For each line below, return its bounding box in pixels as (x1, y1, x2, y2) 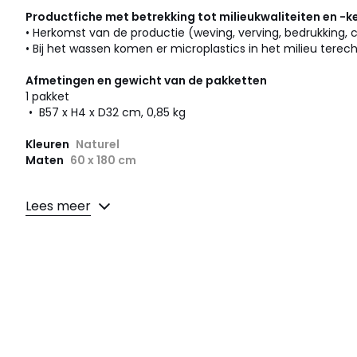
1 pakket (25, 88, 69, 105)
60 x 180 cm (70, 152, 136, 169)
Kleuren (25, 136, 72, 153)
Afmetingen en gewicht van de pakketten (25, 73, 267, 89)
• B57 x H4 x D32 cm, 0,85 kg (25, 104, 186, 121)
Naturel (76, 136, 120, 153)
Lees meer (25, 196, 91, 215)
